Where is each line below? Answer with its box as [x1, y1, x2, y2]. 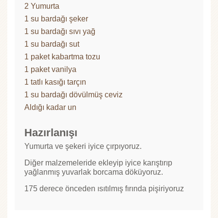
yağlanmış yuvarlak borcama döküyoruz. [24, 167, 163, 176]
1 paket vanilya [24, 65, 76, 73]
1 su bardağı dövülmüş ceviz [24, 90, 123, 99]
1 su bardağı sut [24, 39, 79, 48]
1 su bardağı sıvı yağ [24, 27, 95, 36]
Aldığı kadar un [24, 103, 76, 111]
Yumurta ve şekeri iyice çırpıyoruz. [24, 142, 142, 150]
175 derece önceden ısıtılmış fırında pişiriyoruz [24, 184, 184, 193]
